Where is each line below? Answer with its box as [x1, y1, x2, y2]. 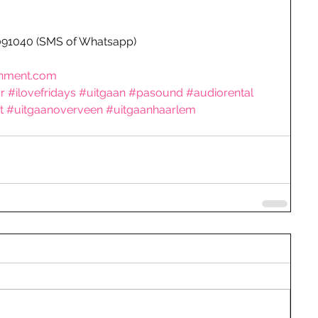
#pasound [128, 86, 183, 99]
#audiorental [186, 86, 253, 99]
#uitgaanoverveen [6, 103, 103, 116]
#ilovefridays [8, 86, 76, 99]
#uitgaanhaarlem [106, 103, 196, 116]
